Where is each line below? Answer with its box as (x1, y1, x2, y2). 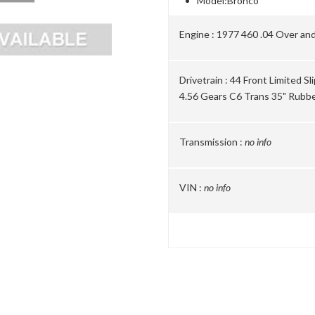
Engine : (179, 28, 214, 40)
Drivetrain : (179, 74, 228, 86)
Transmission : (179, 136, 243, 148)
